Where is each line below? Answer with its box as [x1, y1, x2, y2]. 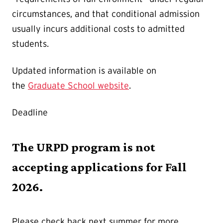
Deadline [12, 108, 48, 118]
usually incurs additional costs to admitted [12, 24, 185, 34]
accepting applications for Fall [12, 159, 187, 174]
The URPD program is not [12, 139, 155, 154]
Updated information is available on [12, 66, 156, 76]
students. [12, 39, 49, 49]
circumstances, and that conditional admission [12, 9, 200, 19]
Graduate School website [28, 81, 129, 91]
